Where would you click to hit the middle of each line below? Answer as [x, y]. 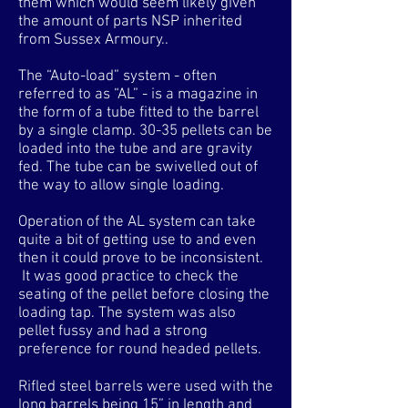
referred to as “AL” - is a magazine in [138, 95]
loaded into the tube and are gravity [135, 149]
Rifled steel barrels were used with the [146, 387]
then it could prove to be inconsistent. [141, 259]
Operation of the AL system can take [137, 222]
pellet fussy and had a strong [113, 331]
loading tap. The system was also [127, 313]
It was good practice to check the [128, 277]
